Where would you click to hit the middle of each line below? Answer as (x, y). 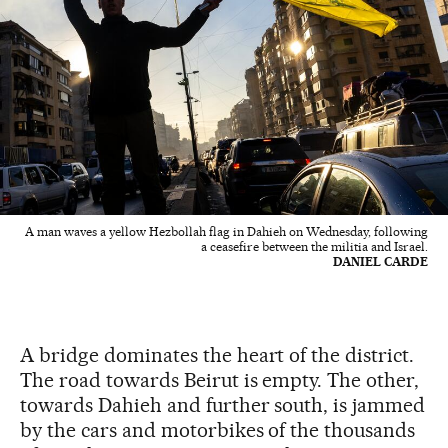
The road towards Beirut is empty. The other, (220, 379)
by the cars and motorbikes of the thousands (218, 429)
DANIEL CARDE (380, 261)
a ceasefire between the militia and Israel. (314, 246)
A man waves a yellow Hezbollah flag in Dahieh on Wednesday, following (226, 231)
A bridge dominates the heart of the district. (217, 354)
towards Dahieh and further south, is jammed (223, 404)
